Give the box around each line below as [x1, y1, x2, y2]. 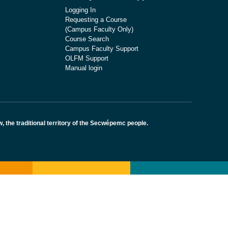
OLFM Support [65, 54, 108, 62]
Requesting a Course [65, 16, 127, 23]
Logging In [65, 6, 96, 14]
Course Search [65, 35, 109, 43]
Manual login [65, 64, 102, 72]
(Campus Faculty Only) [65, 25, 133, 33]
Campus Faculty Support [65, 45, 138, 52]
